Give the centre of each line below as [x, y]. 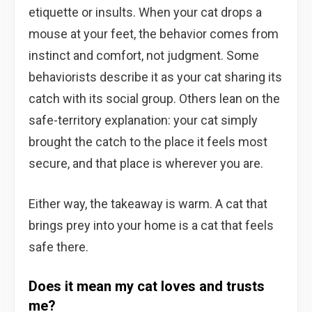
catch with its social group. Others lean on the [154, 98]
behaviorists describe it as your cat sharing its [155, 77]
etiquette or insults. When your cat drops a [145, 12]
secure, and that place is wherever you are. [146, 163]
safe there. [58, 247]
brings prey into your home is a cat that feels [151, 225]
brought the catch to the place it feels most [148, 141]
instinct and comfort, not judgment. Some [144, 55]
